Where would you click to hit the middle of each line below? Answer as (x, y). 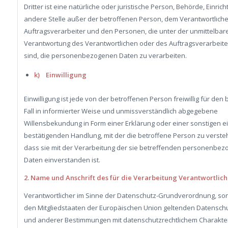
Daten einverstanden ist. (62, 160)
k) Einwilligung (60, 75)
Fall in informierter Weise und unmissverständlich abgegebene (121, 111)
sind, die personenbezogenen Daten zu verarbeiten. (105, 55)
